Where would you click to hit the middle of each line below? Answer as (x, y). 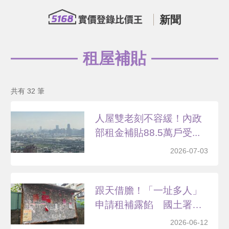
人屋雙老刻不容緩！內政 (149, 119)
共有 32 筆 (27, 91)
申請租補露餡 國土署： (149, 204)
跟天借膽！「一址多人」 (149, 190)
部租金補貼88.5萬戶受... (148, 133)
